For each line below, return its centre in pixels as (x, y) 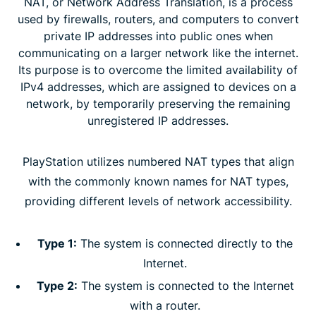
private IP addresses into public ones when (158, 36)
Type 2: (57, 285)
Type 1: (57, 243)
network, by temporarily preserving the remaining (158, 103)
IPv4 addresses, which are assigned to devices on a (158, 86)
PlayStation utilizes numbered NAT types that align (158, 161)
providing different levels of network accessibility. (158, 201)
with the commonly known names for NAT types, (158, 181)
